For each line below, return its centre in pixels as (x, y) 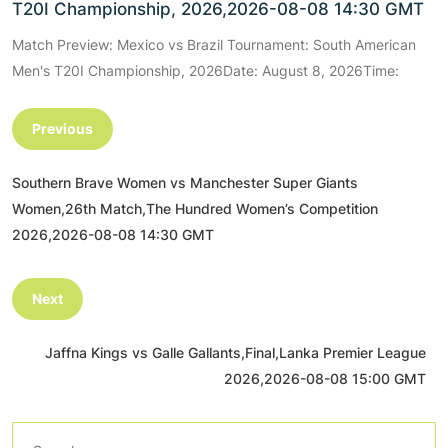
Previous (62, 128)
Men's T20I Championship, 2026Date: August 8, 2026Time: (205, 70)
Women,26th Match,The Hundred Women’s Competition (195, 208)
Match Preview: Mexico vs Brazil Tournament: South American (214, 44)
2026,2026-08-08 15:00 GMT (325, 378)
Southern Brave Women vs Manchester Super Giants (185, 182)
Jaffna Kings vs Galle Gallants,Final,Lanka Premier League (235, 352)
